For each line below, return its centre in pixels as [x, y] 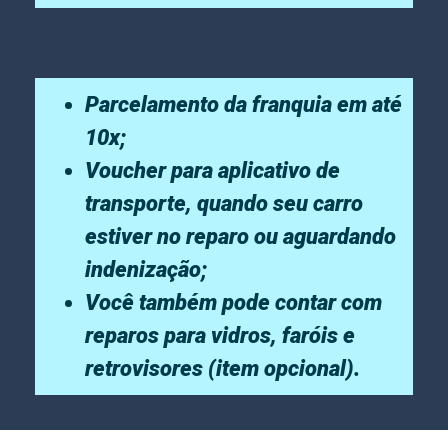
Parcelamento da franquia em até [243, 104]
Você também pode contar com [233, 302]
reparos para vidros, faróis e [220, 335]
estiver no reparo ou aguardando [240, 236]
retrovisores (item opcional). [225, 368]
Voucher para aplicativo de [212, 170]
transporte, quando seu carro [224, 203]
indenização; [146, 269]
